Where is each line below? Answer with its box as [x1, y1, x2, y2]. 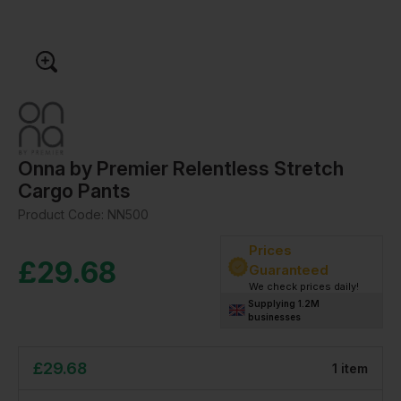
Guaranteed [249, 260, 328, 278]
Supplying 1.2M [248, 297, 320, 309]
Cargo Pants [18, 178, 131, 202]
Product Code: [18, 206, 107, 222]
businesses [248, 311, 302, 322]
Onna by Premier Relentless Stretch [18, 156, 344, 180]
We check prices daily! [249, 279, 359, 293]
